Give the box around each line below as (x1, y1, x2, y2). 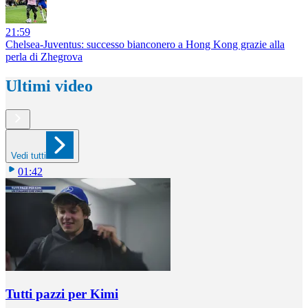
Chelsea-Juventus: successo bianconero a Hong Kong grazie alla (5, 38, 285, 51)
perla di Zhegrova (5, 51, 82, 63)
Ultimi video (5, 77, 93, 96)
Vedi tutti (11, 151, 46, 162)
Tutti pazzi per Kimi (5, 286, 118, 301)
